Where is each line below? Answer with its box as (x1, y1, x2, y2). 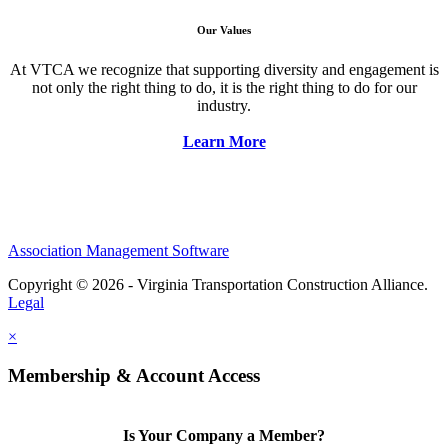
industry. (197, 96, 251, 114)
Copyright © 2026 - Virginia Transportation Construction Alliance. (8, 276, 428, 294)
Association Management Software (8, 242, 229, 260)
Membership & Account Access (8, 364, 260, 386)
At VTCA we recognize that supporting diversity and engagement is (9, 60, 439, 78)
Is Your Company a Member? (123, 426, 325, 444)
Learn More (182, 132, 266, 150)
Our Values (197, 23, 251, 36)
